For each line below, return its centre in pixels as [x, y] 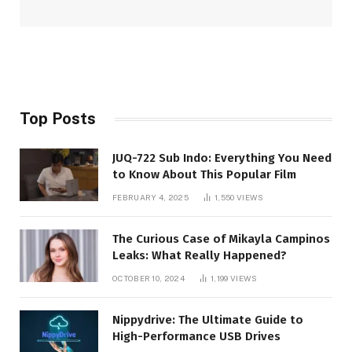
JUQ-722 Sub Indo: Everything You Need [222, 158]
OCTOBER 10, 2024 [148, 279]
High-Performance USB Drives [196, 337]
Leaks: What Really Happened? [200, 256]
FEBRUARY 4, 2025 [150, 198]
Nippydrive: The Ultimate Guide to [208, 320]
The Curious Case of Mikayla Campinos [221, 239]
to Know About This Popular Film [204, 175]
